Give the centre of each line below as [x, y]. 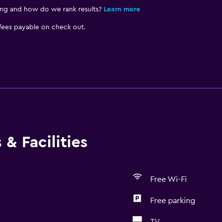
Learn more [122, 9]
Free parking [172, 201]
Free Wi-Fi [168, 179]
